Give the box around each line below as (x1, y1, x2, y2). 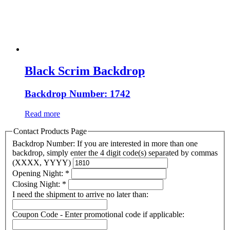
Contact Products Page (13, 126, 87, 136)
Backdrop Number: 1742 (25, 88, 130, 100)
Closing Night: (12, 179, 62, 188)
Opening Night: (12, 168, 65, 178)
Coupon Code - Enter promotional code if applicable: (12, 209, 184, 219)
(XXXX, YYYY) (12, 158, 73, 167)
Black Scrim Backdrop (25, 64, 145, 78)
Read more (25, 109, 60, 118)
